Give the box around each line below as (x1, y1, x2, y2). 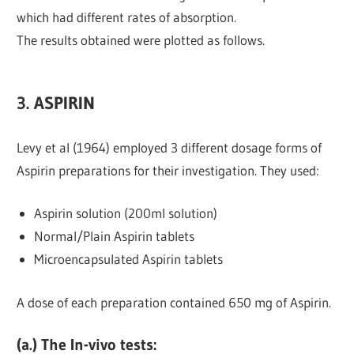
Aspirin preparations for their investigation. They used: (17, 161, 320, 179)
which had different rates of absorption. (17, 9, 237, 26)
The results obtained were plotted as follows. (17, 32, 265, 49)
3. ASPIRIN (17, 92, 96, 115)
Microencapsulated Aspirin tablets (33, 250, 223, 268)
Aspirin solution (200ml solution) (33, 205, 217, 222)
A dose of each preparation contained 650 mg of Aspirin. (17, 293, 332, 311)
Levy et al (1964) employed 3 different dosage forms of (17, 138, 322, 156)
